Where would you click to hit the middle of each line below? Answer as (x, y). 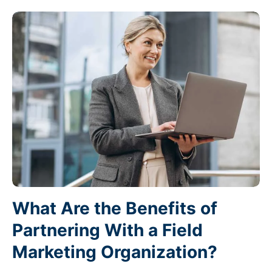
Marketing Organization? (115, 252)
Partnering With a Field (107, 230)
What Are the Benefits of (115, 208)
